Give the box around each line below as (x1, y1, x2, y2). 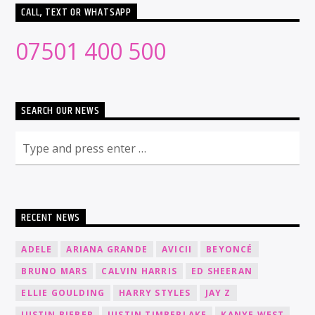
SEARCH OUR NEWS (21, 102, 100, 120)
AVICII (162, 243, 193, 256)
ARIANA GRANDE (66, 243, 148, 256)
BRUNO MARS (21, 265, 88, 278)
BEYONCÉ (206, 243, 253, 256)
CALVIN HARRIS (101, 265, 178, 278)
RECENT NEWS (21, 209, 81, 227)
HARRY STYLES (119, 287, 191, 300)
